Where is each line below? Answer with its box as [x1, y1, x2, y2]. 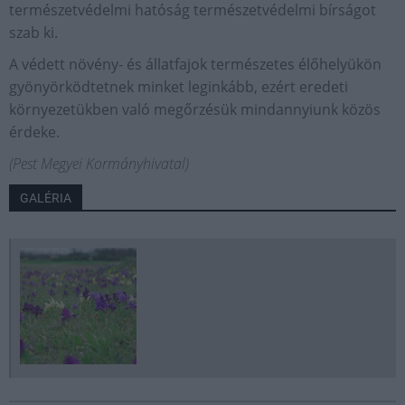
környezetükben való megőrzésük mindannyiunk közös [9, 99, 381, 119]
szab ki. [9, 23, 58, 42]
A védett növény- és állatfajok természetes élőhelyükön [9, 54, 381, 74]
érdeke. [9, 122, 60, 142]
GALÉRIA [20, 191, 71, 205]
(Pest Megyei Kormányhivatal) [9, 154, 189, 174]
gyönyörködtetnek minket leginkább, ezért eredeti [9, 77, 348, 97]
